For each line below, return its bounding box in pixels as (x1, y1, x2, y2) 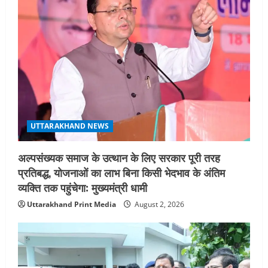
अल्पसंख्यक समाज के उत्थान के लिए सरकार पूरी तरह (18, 149, 220, 165)
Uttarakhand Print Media (27, 199, 116, 209)
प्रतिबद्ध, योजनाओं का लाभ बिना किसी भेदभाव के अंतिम (18, 164, 225, 180)
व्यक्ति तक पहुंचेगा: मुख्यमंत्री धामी (18, 179, 147, 195)
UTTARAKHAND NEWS (31, 120, 109, 131)
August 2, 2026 (133, 199, 184, 209)
